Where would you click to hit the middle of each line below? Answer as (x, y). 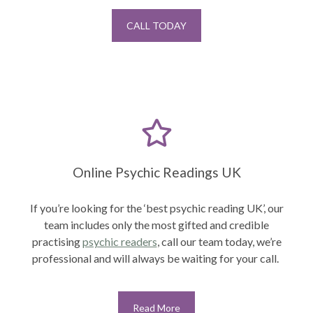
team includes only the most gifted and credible (156, 225)
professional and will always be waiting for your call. (156, 259)
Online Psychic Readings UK (156, 173)
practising (57, 242)
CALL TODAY (156, 25)
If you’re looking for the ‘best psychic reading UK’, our (156, 208)
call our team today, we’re (221, 242)
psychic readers (119, 242)
